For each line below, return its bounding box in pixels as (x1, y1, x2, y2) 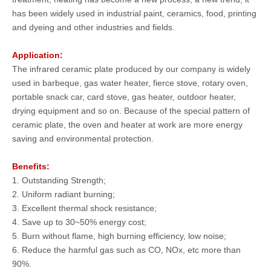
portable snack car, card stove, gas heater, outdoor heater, (12, 92, 236, 102)
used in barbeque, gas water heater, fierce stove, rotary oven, (12, 78, 248, 88)
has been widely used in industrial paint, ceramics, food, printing (12, 8, 256, 18)
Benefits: (12, 162, 50, 171)
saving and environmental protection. (12, 134, 154, 143)
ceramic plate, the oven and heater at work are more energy (12, 120, 243, 129)
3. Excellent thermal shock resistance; (12, 203, 157, 213)
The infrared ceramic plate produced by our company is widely (12, 64, 250, 74)
